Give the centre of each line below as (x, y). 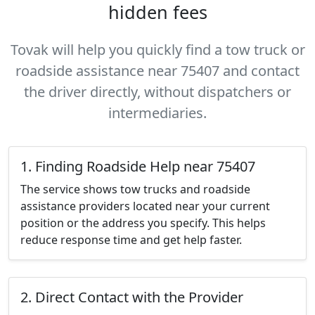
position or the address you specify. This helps (143, 223)
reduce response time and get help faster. (131, 240)
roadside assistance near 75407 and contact (157, 71)
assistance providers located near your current (145, 206)
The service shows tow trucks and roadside (135, 189)
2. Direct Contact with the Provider (132, 297)
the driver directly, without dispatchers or (157, 92)
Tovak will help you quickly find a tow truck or (157, 50)
